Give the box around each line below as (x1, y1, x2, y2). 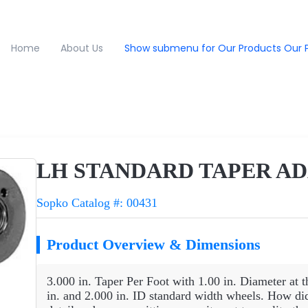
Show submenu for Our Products (124, 41, 281, 55)
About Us (60, 41, 104, 55)
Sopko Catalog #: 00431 (36, 195, 157, 210)
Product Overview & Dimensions (47, 235, 261, 253)
